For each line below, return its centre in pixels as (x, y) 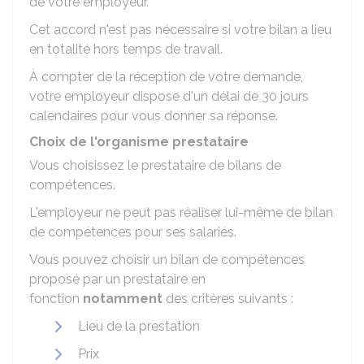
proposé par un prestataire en (117, 279)
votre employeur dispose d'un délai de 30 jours (169, 96)
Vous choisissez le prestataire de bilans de (155, 165)
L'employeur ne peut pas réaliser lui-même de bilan (181, 212)
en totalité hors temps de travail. (126, 49)
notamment (123, 299)
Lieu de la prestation (139, 326)
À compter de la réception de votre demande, (166, 77)
